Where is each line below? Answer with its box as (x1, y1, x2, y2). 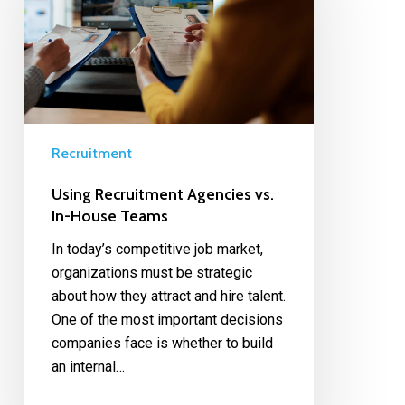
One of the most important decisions (51, 310, 283, 328)
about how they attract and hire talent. (51, 287, 286, 305)
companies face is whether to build (51, 334, 273, 352)
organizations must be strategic (51, 263, 252, 281)
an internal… (51, 357, 125, 375)
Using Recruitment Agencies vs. (51, 184, 274, 203)
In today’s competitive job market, (51, 240, 263, 258)
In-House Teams (51, 205, 168, 225)
